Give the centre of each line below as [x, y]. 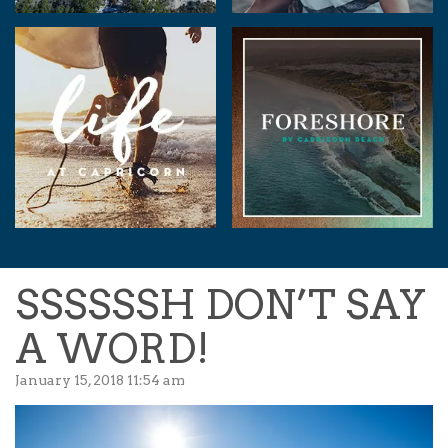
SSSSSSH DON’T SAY [220, 305]
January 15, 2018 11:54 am [100, 380]
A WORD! [112, 349]
